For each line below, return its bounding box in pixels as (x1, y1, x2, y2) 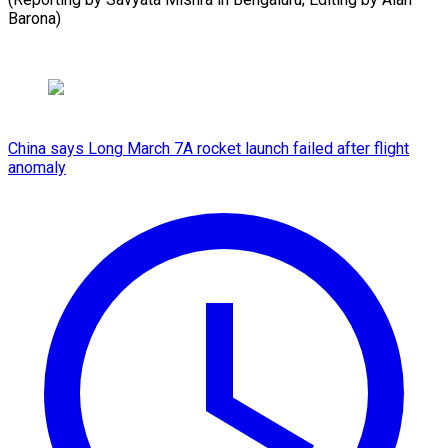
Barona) (8, 8, 61, 28)
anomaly (8, 157, 66, 177)
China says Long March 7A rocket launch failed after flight (8, 138, 409, 158)
